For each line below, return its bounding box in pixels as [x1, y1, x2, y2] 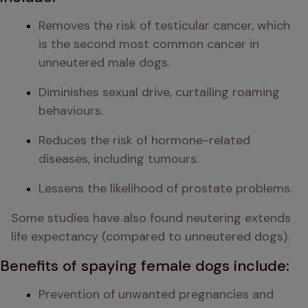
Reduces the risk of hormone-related [38, 132, 250, 148]
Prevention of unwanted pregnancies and [38, 286, 274, 302]
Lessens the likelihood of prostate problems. [38, 180, 292, 197]
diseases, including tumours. [38, 151, 199, 167]
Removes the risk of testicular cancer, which [38, 17, 290, 34]
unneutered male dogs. [38, 54, 170, 71]
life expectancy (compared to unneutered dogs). [11, 228, 289, 245]
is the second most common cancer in [38, 36, 259, 52]
